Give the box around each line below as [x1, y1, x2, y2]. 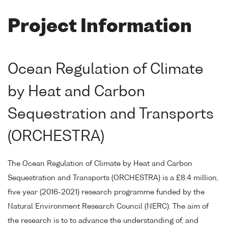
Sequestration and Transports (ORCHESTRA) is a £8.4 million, [8, 175, 218, 182]
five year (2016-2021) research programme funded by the [8, 189, 205, 196]
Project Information [8, 18, 192, 36]
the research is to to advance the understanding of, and [8, 217, 198, 225]
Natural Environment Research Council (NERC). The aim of [8, 203, 209, 211]
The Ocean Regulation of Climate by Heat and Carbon [8, 160, 192, 168]
